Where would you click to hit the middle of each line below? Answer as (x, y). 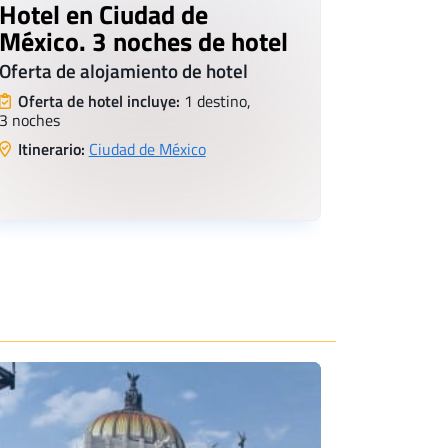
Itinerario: (49, 149)
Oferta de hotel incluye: (98, 101)
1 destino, (215, 101)
